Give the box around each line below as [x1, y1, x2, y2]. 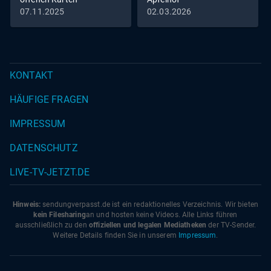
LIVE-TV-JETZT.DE [10, 166, 90, 178]
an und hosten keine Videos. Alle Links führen [85, 211, 238, 220]
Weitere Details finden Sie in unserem [53, 231, 179, 240]
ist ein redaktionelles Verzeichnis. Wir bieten [110, 200, 259, 209]
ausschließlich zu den [15, 221, 89, 230]
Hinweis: [12, 200, 41, 209]
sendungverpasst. [41, 200, 102, 209]
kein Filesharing [33, 211, 86, 220]
